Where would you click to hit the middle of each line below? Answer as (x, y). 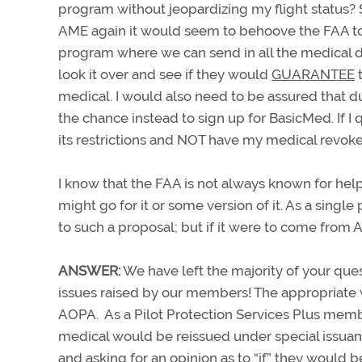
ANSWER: (89, 270)
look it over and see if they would (165, 74)
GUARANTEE (313, 74)
